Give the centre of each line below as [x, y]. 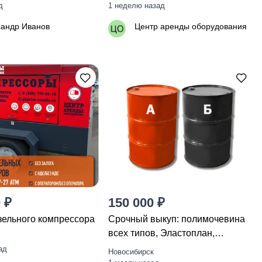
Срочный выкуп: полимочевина [176, 219]
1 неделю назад [136, 6]
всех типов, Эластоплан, [161, 233]
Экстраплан [134, 247]
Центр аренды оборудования [190, 26]
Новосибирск [131, 252]
